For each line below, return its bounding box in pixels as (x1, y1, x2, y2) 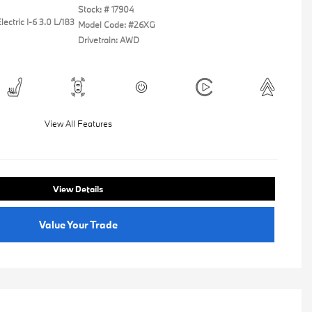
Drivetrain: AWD (78, 34, 139, 45)
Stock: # (78, 3, 109, 15)
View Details (53, 183, 103, 194)
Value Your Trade (38, 218, 118, 231)
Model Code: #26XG (78, 19, 155, 30)
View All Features (44, 118, 112, 129)
